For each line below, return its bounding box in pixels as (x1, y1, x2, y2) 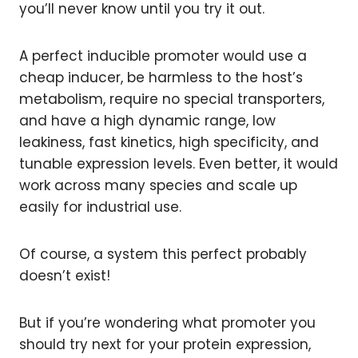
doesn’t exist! (19, 265, 110, 285)
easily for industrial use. (19, 197, 181, 217)
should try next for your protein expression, (19, 334, 311, 354)
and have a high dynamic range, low (19, 110, 276, 130)
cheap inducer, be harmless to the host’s (19, 67, 303, 87)
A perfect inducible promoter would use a (19, 46, 307, 66)
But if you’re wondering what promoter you (19, 312, 316, 332)
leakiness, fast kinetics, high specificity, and (19, 132, 319, 152)
